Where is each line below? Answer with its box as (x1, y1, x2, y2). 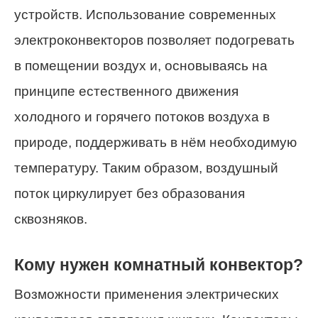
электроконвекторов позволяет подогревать (14, 32, 295, 48)
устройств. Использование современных (14, 6, 276, 22)
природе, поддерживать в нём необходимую (14, 134, 297, 150)
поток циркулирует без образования (14, 185, 245, 201)
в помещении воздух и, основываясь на (14, 57, 268, 73)
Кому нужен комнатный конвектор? (14, 255, 303, 274)
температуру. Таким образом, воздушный (14, 160, 278, 175)
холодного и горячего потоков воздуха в (14, 109, 270, 124)
